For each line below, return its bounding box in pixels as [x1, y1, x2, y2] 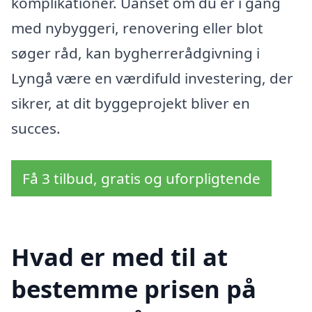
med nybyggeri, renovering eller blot [11, 17, 263, 38]
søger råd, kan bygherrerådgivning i [11, 42, 260, 63]
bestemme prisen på [11, 272, 256, 306]
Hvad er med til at [11, 240, 228, 274]
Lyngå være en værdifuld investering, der [11, 68, 293, 88]
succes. [11, 118, 61, 138]
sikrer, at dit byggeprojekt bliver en [11, 93, 250, 113]
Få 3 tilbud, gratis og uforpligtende [22, 168, 260, 188]
